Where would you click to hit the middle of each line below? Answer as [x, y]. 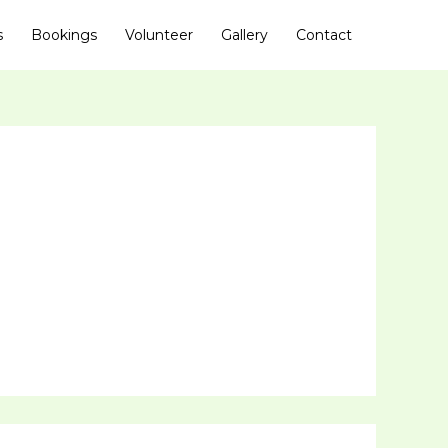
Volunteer [159, 35]
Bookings [64, 35]
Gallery [244, 35]
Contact [324, 35]
